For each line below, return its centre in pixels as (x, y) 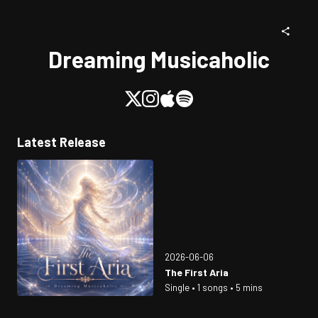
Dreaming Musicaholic (159, 59)
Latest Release (61, 142)
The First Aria (197, 272)
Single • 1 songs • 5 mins (214, 287)
